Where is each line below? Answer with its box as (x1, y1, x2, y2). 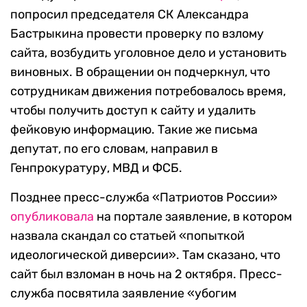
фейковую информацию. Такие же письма (10, 122, 258, 138)
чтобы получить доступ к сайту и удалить (10, 103, 256, 119)
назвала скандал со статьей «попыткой (10, 228, 245, 244)
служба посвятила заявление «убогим (10, 286, 236, 302)
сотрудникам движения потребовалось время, (10, 84, 286, 99)
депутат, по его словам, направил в (10, 141, 218, 157)
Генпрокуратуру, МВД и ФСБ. (10, 160, 182, 176)
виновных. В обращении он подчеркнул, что (10, 64, 270, 80)
